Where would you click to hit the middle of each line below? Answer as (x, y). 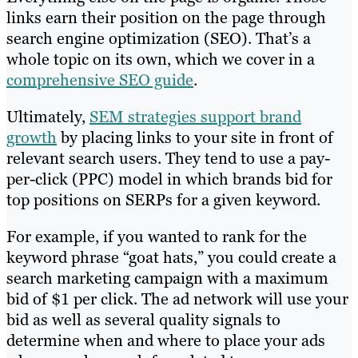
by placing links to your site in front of (195, 137)
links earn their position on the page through (166, 17)
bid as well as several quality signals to (143, 319)
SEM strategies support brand (195, 116)
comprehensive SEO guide (100, 80)
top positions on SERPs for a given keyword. (163, 199)
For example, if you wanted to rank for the (157, 236)
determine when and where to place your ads (166, 340)
